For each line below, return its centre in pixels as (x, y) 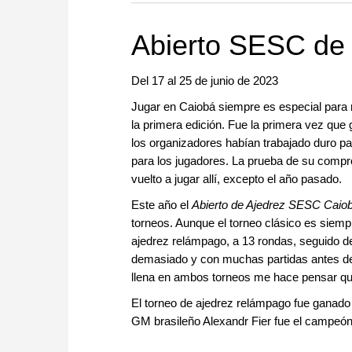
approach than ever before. (258, 19)
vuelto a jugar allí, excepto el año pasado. (236, 179)
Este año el (161, 205)
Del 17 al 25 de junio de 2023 (205, 81)
